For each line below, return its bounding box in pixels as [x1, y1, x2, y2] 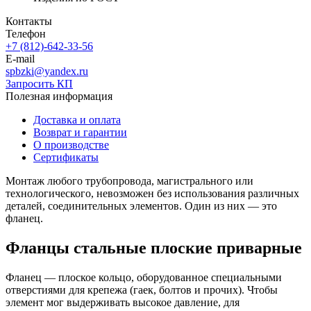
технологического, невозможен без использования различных [6, 187, 299, 199]
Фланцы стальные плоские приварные [6, 238, 302, 257]
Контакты [6, 15, 52, 27]
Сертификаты [33, 151, 99, 163]
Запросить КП [6, 77, 73, 90]
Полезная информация [6, 90, 112, 102]
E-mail [6, 52, 35, 65]
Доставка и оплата [33, 113, 121, 126]
